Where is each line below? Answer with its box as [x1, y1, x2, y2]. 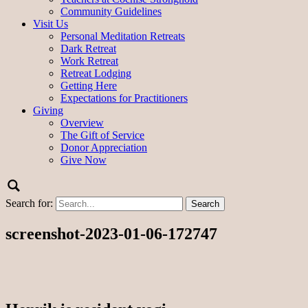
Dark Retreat [60, 42, 116, 54]
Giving [33, 104, 63, 116]
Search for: [5, 197, 53, 209]
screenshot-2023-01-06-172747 [5, 224, 217, 243]
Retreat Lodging [60, 67, 131, 79]
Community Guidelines [60, 5, 162, 17]
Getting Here [60, 79, 117, 91]
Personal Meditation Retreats [60, 30, 185, 42]
